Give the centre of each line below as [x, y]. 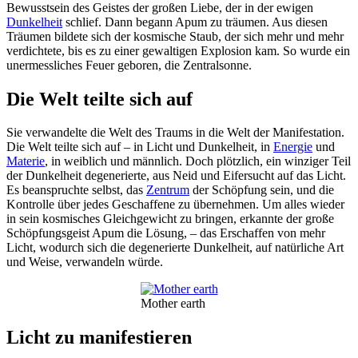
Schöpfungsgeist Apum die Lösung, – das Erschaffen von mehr [166, 233]
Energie [293, 147]
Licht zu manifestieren [99, 338]
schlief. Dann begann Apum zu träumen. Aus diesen [195, 22]
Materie [26, 161]
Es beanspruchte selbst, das [76, 190]
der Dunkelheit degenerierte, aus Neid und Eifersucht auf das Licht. [176, 176]
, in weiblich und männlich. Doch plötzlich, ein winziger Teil [198, 161]
